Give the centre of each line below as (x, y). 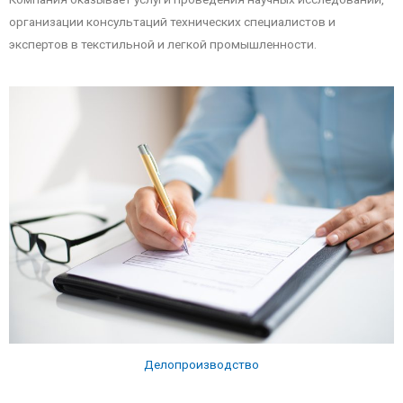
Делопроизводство (201, 364)
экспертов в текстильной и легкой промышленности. (163, 45)
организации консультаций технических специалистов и (172, 22)
